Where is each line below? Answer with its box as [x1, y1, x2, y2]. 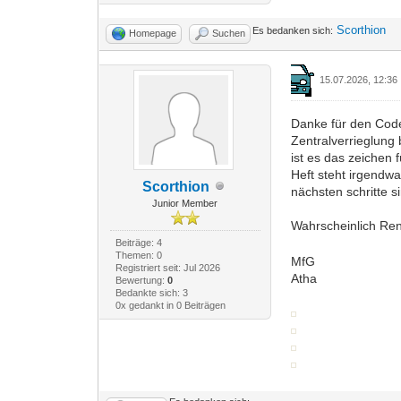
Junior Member [152, 197, 218, 209]
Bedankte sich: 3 [115, 286, 188, 298]
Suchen [212, 27, 246, 38]
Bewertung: [115, 274, 167, 286]
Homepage [129, 27, 177, 38]
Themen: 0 [115, 249, 162, 260]
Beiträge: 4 [115, 236, 162, 248]
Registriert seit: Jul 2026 [115, 261, 220, 273]
